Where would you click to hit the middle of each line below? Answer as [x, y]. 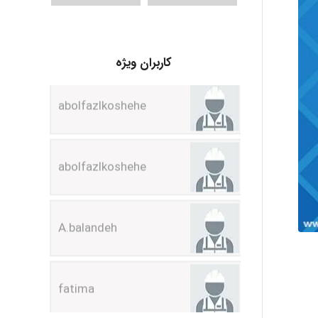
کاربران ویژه [144, 63]
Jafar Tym [87, 290]
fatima [76, 229]
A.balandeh [88, 168]
